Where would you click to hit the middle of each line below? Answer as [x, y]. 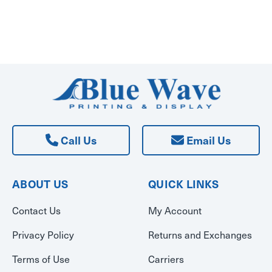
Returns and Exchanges [200, 235]
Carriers [166, 259]
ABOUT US [40, 184]
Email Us [207, 140]
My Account [175, 210]
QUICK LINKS [183, 184]
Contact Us [36, 210]
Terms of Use [41, 259]
